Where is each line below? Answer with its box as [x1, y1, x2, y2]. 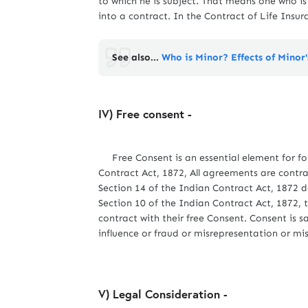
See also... [112, 52, 162, 63]
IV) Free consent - [98, 106, 192, 122]
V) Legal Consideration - [98, 286, 228, 302]
